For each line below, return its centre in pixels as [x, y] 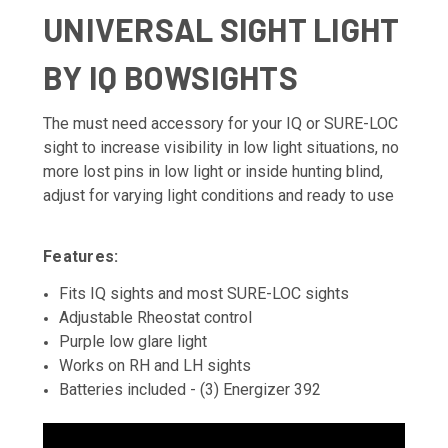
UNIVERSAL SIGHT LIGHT [221, 28]
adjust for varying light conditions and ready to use [218, 195]
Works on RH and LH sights [155, 365]
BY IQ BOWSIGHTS [170, 76]
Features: [81, 256]
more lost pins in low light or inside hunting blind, [213, 171]
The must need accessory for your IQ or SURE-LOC [220, 123]
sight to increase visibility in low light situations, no [221, 147]
